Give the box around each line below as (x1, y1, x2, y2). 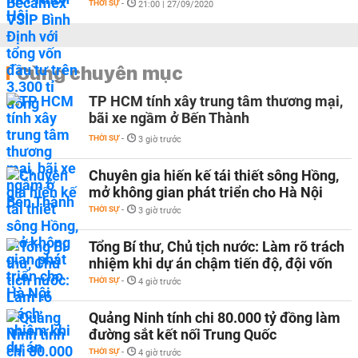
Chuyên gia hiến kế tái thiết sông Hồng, (89, 167, 339, 184)
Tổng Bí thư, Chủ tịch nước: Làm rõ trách (89, 238, 344, 255)
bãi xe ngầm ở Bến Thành (89, 109, 249, 126)
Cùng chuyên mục (17, 61, 183, 85)
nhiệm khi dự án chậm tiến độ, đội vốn (89, 255, 332, 272)
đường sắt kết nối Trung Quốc (89, 326, 276, 343)
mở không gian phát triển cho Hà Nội (89, 184, 323, 201)
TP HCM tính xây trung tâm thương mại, (89, 93, 343, 109)
